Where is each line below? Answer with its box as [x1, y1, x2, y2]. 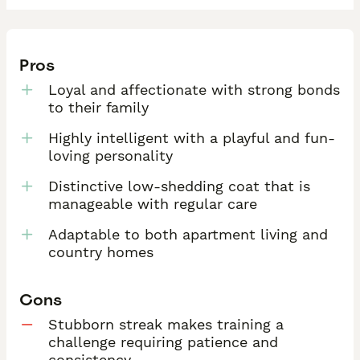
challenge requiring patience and [48, 333, 278, 351]
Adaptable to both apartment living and [48, 225, 328, 243]
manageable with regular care [48, 194, 257, 212]
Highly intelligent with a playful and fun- [48, 129, 335, 146]
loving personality [48, 146, 173, 164]
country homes [48, 243, 153, 260]
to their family [48, 98, 149, 116]
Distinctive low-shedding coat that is [48, 177, 310, 194]
